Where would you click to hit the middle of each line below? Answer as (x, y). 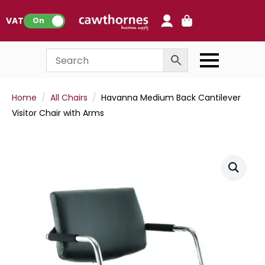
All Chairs (69, 98)
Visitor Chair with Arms (58, 113)
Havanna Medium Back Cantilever (171, 98)
